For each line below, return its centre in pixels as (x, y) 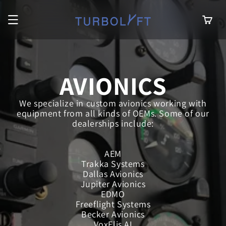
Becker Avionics (113, 214)
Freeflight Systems (113, 204)
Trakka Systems (113, 164)
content (29, 16)
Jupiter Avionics (113, 184)
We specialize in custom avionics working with (113, 103)
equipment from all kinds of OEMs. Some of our (113, 113)
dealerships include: (113, 123)
